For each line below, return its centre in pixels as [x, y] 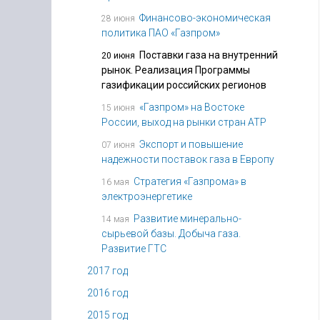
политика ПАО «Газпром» [161, 33]
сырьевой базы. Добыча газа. [171, 234]
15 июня [118, 108]
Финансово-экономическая [205, 18]
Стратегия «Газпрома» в [190, 181]
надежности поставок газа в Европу [188, 159]
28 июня [118, 19]
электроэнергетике [147, 196]
